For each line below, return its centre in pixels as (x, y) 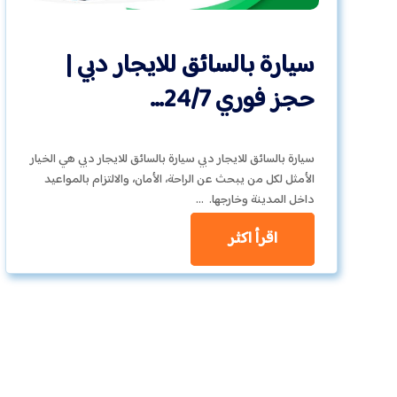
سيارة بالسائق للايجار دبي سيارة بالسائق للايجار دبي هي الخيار (172, 159)
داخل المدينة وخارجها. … (255, 200)
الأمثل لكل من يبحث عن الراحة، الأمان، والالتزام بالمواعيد (179, 179)
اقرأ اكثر (252, 239)
